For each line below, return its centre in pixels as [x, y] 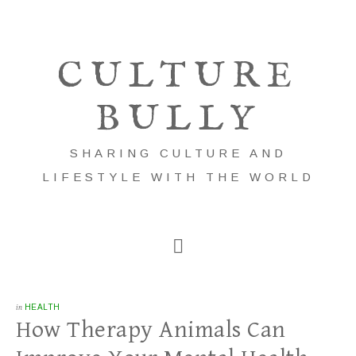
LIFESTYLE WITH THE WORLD [178, 177]
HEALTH [42, 307]
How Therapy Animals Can [151, 330]
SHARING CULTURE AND [178, 153]
